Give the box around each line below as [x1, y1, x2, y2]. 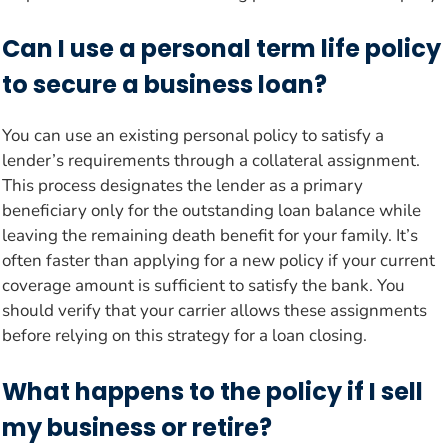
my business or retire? [2, 410, 272, 444]
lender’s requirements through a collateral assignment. [2, 149, 420, 173]
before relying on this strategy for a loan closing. [2, 324, 367, 348]
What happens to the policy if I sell [2, 374, 423, 408]
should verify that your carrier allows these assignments [2, 299, 427, 323]
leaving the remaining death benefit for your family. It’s [2, 224, 418, 248]
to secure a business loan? [2, 68, 327, 102]
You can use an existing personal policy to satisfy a [2, 124, 384, 148]
